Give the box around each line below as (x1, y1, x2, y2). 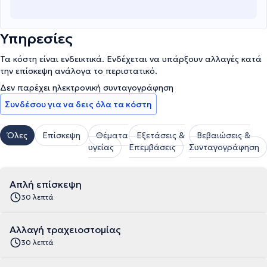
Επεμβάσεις (128, 142, 176, 153)
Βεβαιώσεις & (197, 130, 250, 141)
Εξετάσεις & (136, 130, 185, 141)
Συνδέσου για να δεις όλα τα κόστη (5, 99, 152, 110)
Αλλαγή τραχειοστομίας (10, 223, 120, 235)
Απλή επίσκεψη (10, 178, 82, 190)
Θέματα (96, 130, 128, 141)
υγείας (88, 142, 114, 153)
